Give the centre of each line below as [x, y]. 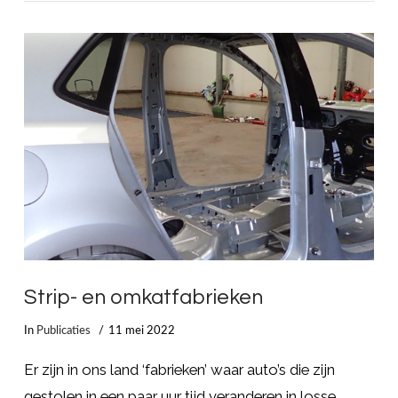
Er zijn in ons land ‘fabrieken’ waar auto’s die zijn [179, 369]
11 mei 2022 [142, 331]
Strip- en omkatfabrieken [143, 298]
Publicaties [63, 331]
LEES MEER [199, 56]
